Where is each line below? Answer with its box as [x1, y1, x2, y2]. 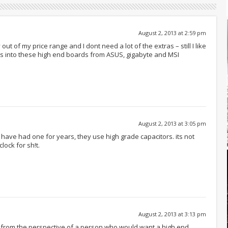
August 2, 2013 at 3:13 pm [138, 210, 206, 218]
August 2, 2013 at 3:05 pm [138, 120, 206, 128]
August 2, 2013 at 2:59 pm [138, 29, 206, 37]
